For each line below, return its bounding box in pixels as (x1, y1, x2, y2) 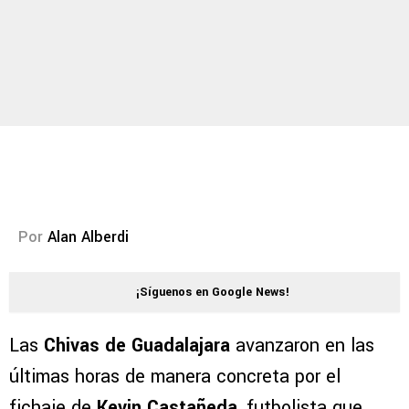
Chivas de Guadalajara (44, 332, 230, 360)
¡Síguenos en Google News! (136, 284, 289, 301)
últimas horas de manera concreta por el (9, 363, 341, 391)
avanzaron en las (230, 332, 374, 360)
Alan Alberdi (47, 226, 129, 248)
